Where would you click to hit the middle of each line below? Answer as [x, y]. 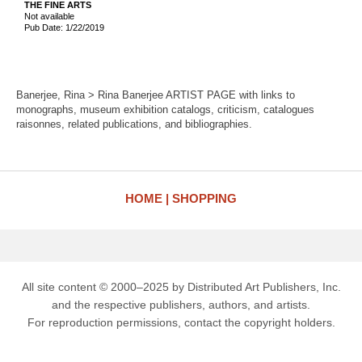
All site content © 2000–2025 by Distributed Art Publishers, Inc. [181, 287]
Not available [49, 16]
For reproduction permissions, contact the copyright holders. [181, 322]
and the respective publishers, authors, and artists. [181, 305]
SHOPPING [204, 198]
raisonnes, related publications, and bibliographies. [134, 124]
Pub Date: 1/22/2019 [64, 27]
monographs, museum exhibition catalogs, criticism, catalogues [165, 109]
